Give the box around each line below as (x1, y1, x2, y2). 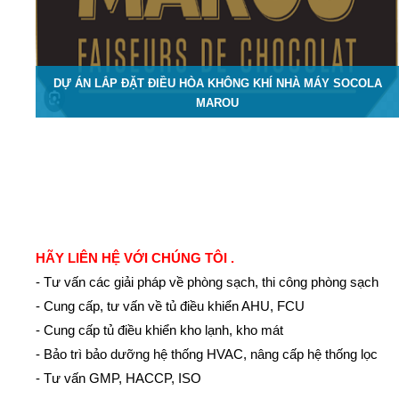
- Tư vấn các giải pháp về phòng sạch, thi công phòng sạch (36, 273, 379, 289)
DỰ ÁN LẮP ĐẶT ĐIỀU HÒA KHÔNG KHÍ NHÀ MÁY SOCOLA (53, 76, 382, 90)
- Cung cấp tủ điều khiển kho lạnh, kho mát (36, 322, 284, 338)
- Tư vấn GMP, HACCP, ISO (36, 370, 202, 386)
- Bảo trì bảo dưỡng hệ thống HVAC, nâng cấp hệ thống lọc (36, 346, 379, 362)
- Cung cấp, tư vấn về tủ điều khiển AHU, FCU (36, 297, 305, 313)
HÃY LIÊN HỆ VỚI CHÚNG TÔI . (36, 249, 235, 265)
